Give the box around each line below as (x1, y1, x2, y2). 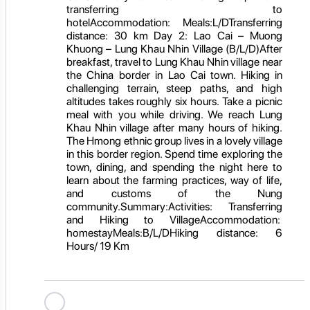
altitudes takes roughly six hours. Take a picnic (66, 94, 282, 108)
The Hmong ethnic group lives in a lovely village (66, 134, 282, 147)
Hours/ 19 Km (66, 239, 129, 253)
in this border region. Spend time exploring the (66, 147, 282, 161)
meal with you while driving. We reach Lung (66, 107, 282, 121)
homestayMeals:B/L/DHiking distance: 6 (66, 226, 282, 239)
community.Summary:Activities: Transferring (66, 199, 282, 213)
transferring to (66, 2, 282, 16)
